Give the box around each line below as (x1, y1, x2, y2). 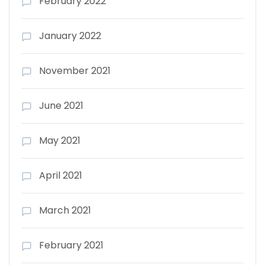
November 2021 (39, 63, 111, 77)
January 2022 (39, 28, 101, 43)
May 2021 (39, 133, 80, 147)
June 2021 (39, 98, 83, 112)
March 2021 (39, 203, 91, 217)
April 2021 (39, 168, 82, 182)
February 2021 (39, 238, 104, 252)
